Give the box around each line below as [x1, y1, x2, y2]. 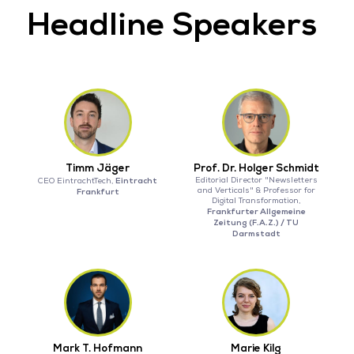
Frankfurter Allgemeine [206, 206, 306, 217]
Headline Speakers [26, 5, 317, 44]
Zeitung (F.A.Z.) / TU [213, 217, 299, 228]
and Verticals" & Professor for [197, 186, 315, 195]
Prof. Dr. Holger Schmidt [193, 162, 319, 175]
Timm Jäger [66, 162, 130, 175]
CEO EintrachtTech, [38, 176, 116, 186]
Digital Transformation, [212, 196, 301, 205]
